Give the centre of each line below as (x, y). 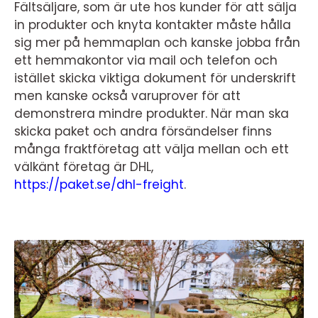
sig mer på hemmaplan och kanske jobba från (157, 43)
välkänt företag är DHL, (86, 167)
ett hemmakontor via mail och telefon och (146, 60)
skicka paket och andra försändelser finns (143, 131)
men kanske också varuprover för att (127, 96)
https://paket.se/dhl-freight (99, 185)
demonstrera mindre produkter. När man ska (152, 114)
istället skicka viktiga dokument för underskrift (155, 78)
